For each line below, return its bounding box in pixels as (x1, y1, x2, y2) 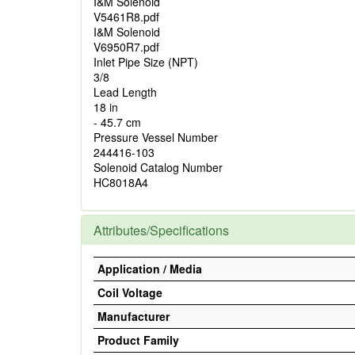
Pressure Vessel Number (94, 129, 218, 145)
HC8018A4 (94, 174, 148, 190)
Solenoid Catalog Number (94, 159, 223, 175)
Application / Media (97, 261, 202, 277)
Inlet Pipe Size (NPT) (94, 54, 198, 70)
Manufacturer (97, 308, 170, 324)
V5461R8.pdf (94, 9, 159, 25)
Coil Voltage (97, 284, 162, 300)
